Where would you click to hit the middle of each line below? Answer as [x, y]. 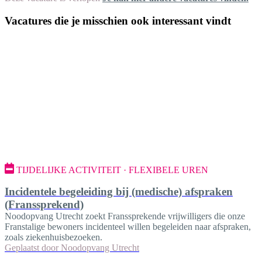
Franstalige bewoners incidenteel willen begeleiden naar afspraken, [128, 226]
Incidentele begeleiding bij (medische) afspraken [119, 191]
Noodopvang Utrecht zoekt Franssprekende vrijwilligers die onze [125, 216]
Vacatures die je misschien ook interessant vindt [118, 20]
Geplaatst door [32, 247]
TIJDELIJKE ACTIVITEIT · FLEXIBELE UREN [112, 170]
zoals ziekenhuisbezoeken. [54, 237]
